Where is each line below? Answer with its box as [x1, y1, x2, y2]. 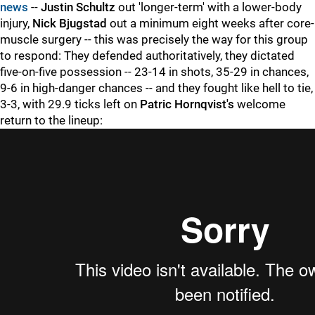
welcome [234, 97, 285, 111]
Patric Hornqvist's [140, 97, 234, 111]
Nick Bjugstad [32, 16, 107, 30]
